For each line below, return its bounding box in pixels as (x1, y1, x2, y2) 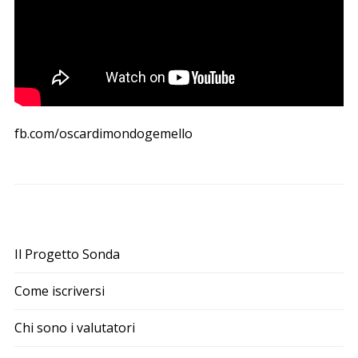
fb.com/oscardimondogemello (14, 125, 193, 143)
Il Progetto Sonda (14, 245, 120, 264)
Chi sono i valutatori (14, 319, 135, 337)
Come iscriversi (14, 282, 105, 300)
